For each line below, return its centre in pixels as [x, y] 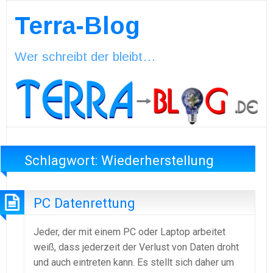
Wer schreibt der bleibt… [85, 56]
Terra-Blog [77, 25]
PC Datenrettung [84, 203]
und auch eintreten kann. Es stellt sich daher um [134, 262]
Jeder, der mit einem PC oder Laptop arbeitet [129, 232]
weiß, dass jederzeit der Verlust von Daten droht [136, 247]
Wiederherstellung [158, 160]
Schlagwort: [63, 160]
